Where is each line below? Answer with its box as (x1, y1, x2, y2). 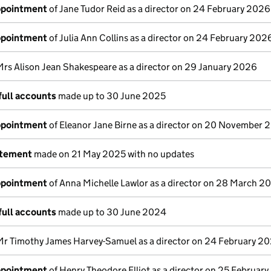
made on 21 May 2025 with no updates (32, 148, 194, 160)
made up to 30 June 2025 (56, 90, 166, 102)
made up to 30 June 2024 (56, 206, 166, 218)
